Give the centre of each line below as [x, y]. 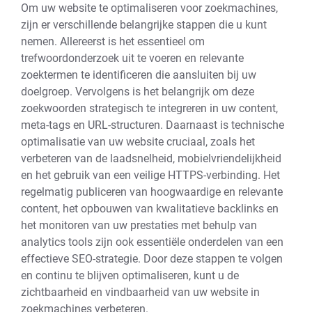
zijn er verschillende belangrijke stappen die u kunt [144, 25]
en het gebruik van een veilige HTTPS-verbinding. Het [150, 175]
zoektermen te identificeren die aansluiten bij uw [139, 75]
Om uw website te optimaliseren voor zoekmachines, [149, 8]
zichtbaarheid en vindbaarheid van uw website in [140, 292]
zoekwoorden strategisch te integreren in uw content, [149, 108]
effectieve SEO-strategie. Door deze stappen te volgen [152, 259]
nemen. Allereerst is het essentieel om [113, 41]
